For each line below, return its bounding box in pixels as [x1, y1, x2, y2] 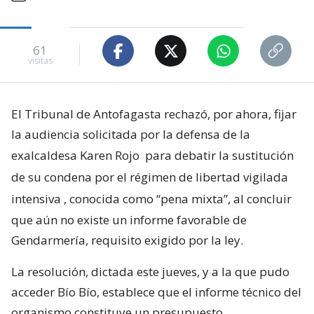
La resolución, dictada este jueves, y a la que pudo [11, 264, 289, 280]
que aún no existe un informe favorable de [11, 212, 247, 228]
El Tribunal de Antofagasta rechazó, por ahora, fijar [11, 106, 296, 123]
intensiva [11, 191, 61, 207]
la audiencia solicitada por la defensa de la [11, 126, 250, 143]
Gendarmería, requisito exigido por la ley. [11, 232, 243, 249]
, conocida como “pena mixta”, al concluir [64, 191, 292, 207]
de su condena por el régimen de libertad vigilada [11, 169, 288, 186]
